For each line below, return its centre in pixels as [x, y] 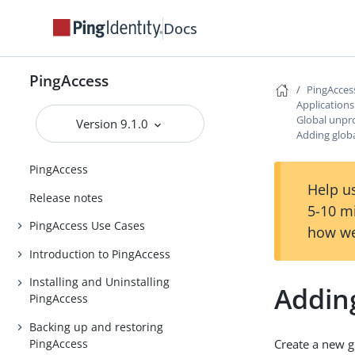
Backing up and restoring [97, 326]
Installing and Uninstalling [100, 282]
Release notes [67, 197]
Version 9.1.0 [114, 124]
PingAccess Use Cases [88, 226]
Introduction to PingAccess [100, 254]
